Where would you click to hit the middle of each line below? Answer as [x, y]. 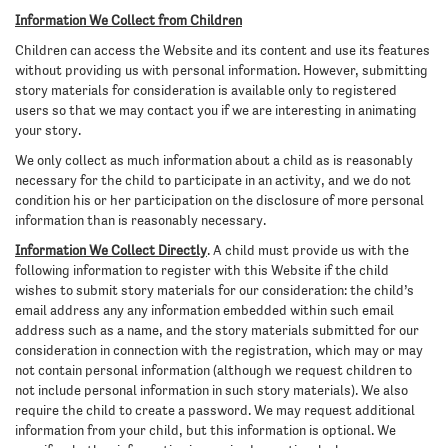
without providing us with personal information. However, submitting [221, 71]
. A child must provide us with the [308, 251]
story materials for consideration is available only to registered [206, 91]
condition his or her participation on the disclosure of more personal [219, 201]
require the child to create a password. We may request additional [215, 411]
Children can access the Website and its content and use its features [222, 51]
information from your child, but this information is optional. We [205, 431]
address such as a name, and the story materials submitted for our [217, 331]
